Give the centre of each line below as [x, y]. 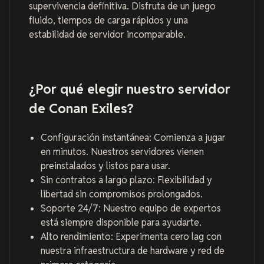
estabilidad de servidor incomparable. [107, 35]
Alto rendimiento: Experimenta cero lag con [131, 236]
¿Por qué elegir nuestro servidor [130, 88]
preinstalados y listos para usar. [105, 166]
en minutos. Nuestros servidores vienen [122, 151]
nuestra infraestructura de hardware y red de [133, 250]
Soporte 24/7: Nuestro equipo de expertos [131, 208]
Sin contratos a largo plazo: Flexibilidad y [126, 180]
